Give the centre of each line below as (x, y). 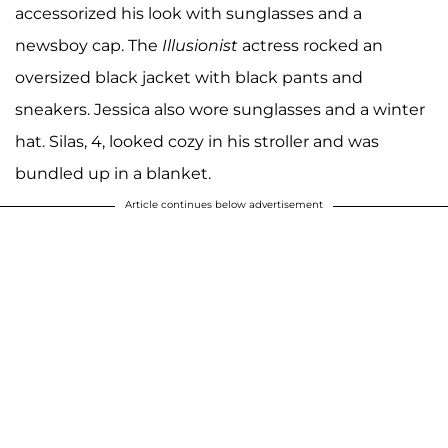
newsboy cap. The (88, 45)
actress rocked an (310, 45)
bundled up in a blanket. (113, 173)
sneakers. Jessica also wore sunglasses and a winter (220, 109)
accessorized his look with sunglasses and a (188, 13)
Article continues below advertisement (224, 204)
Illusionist (200, 45)
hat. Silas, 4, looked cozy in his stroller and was (197, 141)
